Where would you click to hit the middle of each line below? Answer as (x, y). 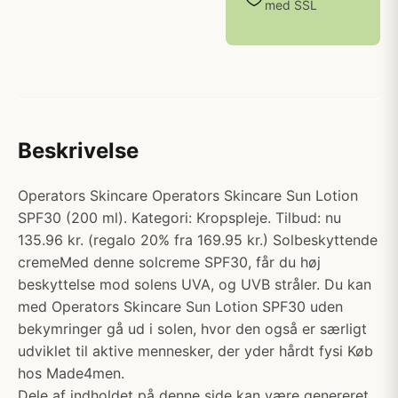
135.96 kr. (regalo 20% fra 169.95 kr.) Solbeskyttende (198, 240)
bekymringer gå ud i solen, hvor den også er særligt (192, 329)
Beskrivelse (78, 151)
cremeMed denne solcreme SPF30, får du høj (169, 262)
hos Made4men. (71, 373)
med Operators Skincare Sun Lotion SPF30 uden (180, 306)
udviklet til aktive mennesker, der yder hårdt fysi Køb (195, 351)
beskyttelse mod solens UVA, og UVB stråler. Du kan (195, 284)
